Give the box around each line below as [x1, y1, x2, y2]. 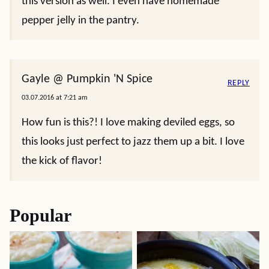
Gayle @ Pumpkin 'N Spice [22, 73, 153, 85]
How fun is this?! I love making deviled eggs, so [22, 117, 235, 128]
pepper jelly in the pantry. [22, 15, 139, 26]
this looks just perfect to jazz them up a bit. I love [22, 136, 244, 148]
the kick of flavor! [22, 156, 102, 167]
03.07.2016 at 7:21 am [22, 94, 88, 101]
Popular [10, 205, 71, 225]
